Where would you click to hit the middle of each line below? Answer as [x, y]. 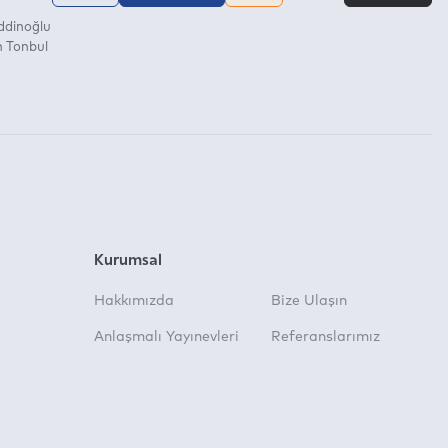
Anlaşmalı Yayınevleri [166, 337]
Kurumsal [128, 258]
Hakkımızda [134, 301]
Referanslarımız [325, 337]
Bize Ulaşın [309, 301]
